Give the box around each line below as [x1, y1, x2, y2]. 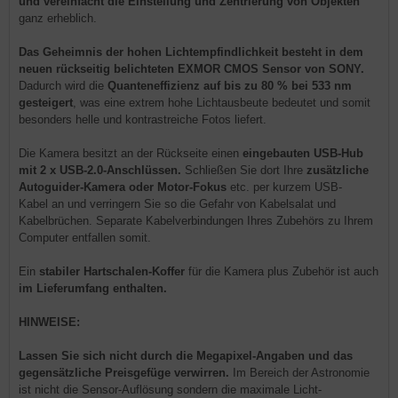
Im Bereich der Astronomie [229, 366, 370, 379]
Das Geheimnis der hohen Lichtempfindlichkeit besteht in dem [19, 45, 363, 59]
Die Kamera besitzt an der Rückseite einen [19, 147, 243, 160]
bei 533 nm [291, 79, 352, 92]
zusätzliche [306, 163, 369, 177]
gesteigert [19, 96, 73, 109]
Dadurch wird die [19, 79, 107, 92]
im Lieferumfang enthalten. [19, 282, 167, 295]
